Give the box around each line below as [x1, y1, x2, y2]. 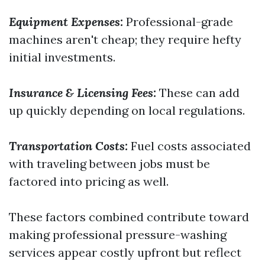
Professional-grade [123, 14, 233, 29]
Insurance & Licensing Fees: [9, 85, 156, 100]
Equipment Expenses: [9, 14, 123, 29]
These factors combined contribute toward [9, 209, 249, 224]
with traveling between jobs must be [9, 156, 210, 171]
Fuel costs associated [128, 138, 251, 153]
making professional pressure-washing [9, 227, 227, 242]
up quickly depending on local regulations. [9, 103, 245, 118]
